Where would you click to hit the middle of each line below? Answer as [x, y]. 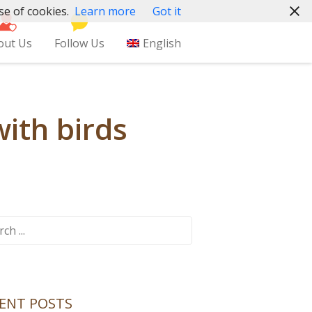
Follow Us [80, 43]
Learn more [105, 11]
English [162, 43]
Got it [166, 11]
